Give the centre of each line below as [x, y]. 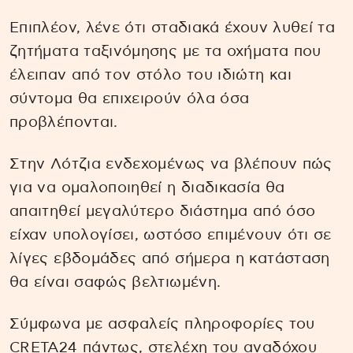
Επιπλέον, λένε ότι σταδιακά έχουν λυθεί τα [173, 28]
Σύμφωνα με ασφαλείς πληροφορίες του [162, 324]
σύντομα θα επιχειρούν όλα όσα [130, 99]
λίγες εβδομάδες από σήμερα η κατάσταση [170, 259]
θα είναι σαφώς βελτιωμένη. [115, 283]
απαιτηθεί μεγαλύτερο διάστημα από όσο [163, 212]
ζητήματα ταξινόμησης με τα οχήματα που [165, 52]
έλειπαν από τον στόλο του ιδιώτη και [150, 76]
